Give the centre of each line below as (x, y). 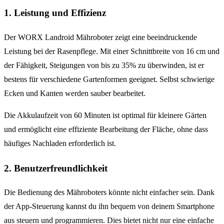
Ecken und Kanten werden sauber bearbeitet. (75, 93)
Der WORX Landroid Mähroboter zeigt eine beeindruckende (100, 37)
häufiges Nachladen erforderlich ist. (60, 143)
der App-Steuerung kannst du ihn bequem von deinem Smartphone (109, 206)
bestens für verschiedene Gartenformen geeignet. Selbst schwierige (109, 79)
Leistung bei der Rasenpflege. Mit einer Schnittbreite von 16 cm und (112, 51)
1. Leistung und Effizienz (55, 13)
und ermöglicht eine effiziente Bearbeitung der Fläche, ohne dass (106, 129)
